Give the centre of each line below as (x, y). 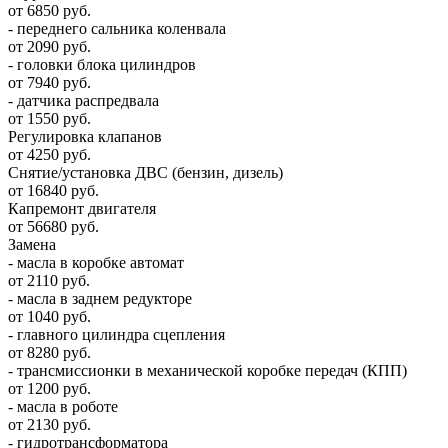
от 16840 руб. (53, 190)
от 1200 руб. (49, 388)
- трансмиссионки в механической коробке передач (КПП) (207, 370)
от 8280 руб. (49, 352)
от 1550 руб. (49, 118)
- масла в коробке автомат (96, 262)
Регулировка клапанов (85, 136)
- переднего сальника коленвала (117, 28)
